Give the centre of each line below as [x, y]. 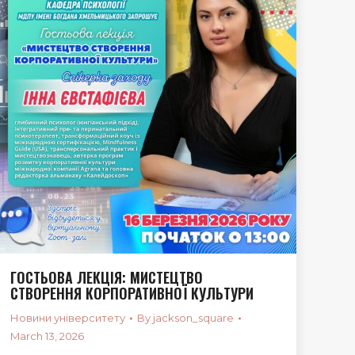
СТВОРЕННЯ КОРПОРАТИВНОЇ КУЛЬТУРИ [132, 293]
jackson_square [193, 318]
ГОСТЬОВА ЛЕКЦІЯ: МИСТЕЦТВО [107, 277]
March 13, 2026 [47, 336]
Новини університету [68, 318]
